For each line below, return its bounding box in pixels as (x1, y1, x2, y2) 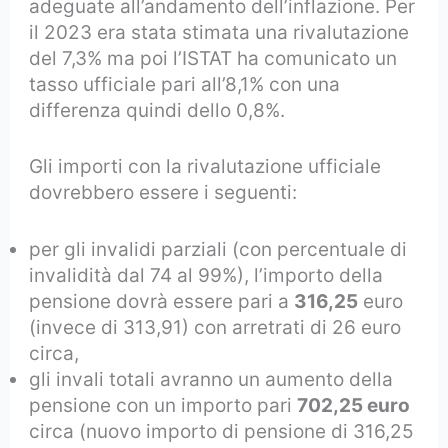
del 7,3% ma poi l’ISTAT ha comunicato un (29, 46, 398, 70)
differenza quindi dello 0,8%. (29, 98, 286, 122)
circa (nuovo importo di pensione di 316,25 (29, 419, 415, 443)
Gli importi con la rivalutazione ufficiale (29, 155, 382, 179)
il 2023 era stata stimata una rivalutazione (29, 20, 410, 44)
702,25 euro (297, 393, 411, 417)
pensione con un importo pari (29, 393, 298, 417)
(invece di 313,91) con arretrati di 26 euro (29, 315, 402, 339)
